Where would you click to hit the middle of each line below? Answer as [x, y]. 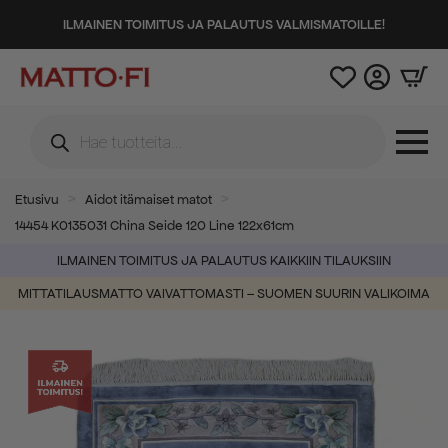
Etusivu [37, 199]
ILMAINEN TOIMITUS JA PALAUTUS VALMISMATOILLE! [224, 24]
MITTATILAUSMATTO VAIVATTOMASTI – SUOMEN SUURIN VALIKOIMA [224, 293]
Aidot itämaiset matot [148, 199]
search [53, 138]
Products [61, 122]
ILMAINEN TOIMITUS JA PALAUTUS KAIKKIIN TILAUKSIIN [224, 260]
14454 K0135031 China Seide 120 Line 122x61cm [154, 225]
